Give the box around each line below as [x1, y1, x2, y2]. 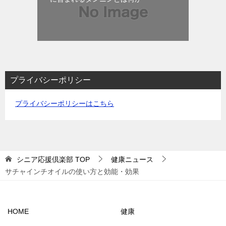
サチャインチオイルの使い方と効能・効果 [5, 167, 139, 176]
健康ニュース [111, 155, 153, 163]
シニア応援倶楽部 [17, 155, 73, 163]
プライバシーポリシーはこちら [15, 99, 114, 107]
